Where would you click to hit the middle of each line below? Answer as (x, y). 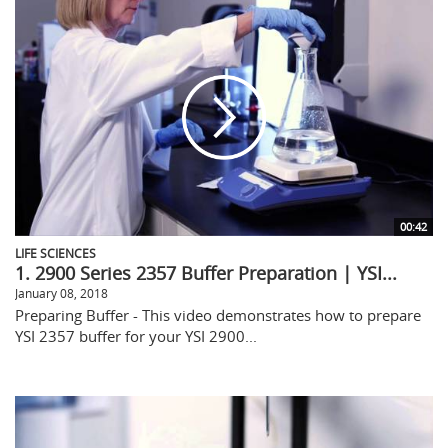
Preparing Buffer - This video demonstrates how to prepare (218, 315)
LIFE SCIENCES (55, 253)
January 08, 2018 (61, 293)
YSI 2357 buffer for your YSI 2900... (136, 336)
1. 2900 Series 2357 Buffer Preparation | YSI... (206, 273)
